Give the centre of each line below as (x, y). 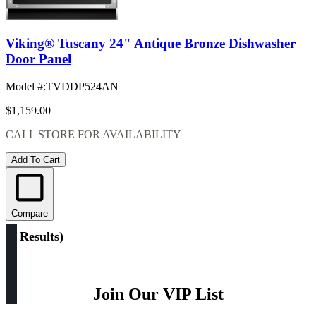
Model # (24, 86)
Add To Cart (36, 159)
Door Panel (38, 59)
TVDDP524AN (82, 86)
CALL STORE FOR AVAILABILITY (93, 134)
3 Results (35, 236)
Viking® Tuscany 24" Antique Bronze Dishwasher (151, 44)
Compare (30, 213)
